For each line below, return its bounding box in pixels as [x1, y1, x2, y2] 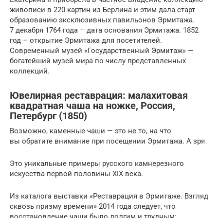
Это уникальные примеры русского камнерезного [10, 159, 184, 168]
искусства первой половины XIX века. [10, 169, 143, 178]
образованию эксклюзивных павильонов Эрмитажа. [10, 15, 195, 24]
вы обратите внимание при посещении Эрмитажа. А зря [10, 136, 205, 145]
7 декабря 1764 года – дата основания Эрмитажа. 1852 [10, 25, 199, 35]
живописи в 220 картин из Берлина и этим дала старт [10, 5, 195, 14]
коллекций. [10, 66, 50, 75]
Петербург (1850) [10, 110, 87, 122]
